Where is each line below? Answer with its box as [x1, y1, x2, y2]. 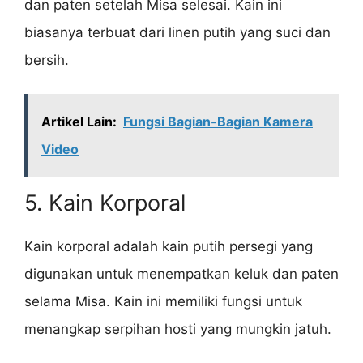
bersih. [24, 51, 69, 68]
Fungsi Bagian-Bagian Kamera [123, 113, 313, 130]
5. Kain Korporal [24, 190, 186, 217]
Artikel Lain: [41, 113, 117, 130]
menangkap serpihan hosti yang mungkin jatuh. [24, 321, 331, 338]
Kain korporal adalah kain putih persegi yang [24, 238, 313, 255]
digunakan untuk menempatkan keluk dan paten [24, 266, 339, 283]
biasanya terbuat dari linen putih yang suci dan [24, 23, 331, 41]
